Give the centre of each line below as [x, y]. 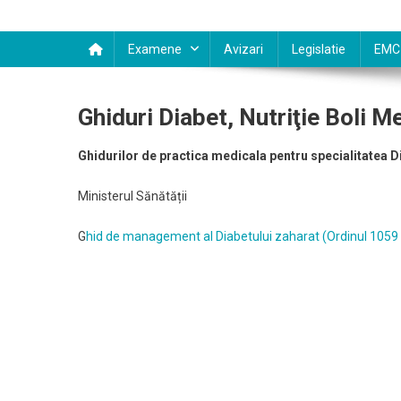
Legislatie [319, 49]
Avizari [243, 49]
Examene [155, 49]
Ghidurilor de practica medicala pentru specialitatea [234, 156]
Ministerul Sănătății [132, 196]
